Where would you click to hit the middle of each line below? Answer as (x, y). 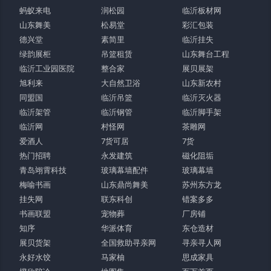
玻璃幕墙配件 (124, 171)
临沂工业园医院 (47, 69)
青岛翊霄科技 (43, 171)
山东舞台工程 (206, 54)
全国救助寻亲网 (128, 243)
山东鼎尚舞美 (124, 185)
